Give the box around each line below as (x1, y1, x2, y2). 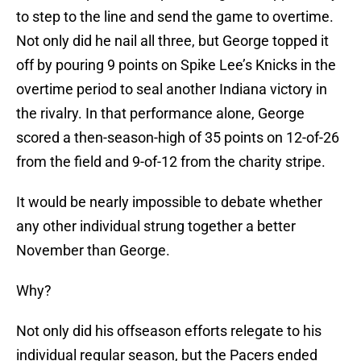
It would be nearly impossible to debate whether (16, 193, 322, 211)
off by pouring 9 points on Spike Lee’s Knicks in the (16, 56, 336, 74)
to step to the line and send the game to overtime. (16, 8, 334, 26)
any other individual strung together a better (16, 218, 296, 235)
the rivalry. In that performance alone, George (16, 105, 305, 122)
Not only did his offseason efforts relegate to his (16, 322, 322, 340)
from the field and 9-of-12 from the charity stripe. (16, 153, 326, 171)
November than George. (16, 242, 170, 259)
